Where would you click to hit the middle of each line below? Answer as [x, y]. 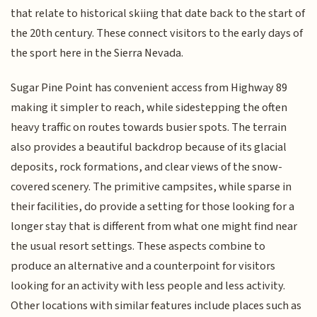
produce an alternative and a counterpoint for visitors [143, 266]
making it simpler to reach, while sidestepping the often [149, 107]
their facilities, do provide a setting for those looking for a [153, 206]
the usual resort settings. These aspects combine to [138, 246]
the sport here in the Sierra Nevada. [97, 53]
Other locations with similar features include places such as [156, 305]
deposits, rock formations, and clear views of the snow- [147, 167]
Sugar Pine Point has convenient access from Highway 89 [149, 87]
